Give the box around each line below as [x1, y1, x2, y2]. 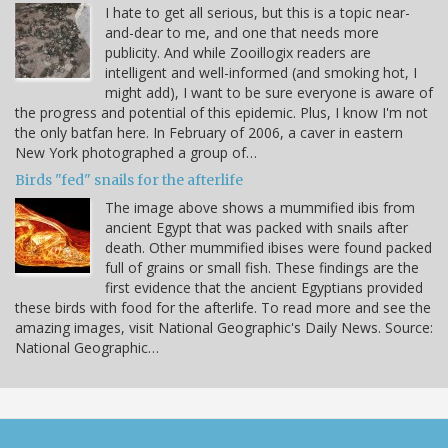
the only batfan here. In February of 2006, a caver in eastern [15, 122, 403, 142]
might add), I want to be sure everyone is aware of [105, 82, 433, 102]
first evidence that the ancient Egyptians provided [105, 277, 423, 297]
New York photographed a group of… [15, 142, 257, 162]
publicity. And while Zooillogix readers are [105, 42, 371, 62]
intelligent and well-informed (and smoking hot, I [105, 62, 417, 82]
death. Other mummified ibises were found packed [105, 237, 432, 257]
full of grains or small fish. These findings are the [105, 257, 419, 277]
